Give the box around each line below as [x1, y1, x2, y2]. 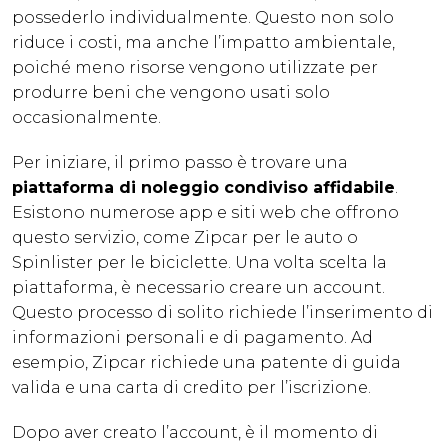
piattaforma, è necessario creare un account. [12, 278, 385, 298]
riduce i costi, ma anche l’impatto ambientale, [12, 33, 395, 53]
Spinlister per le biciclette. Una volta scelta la [12, 253, 387, 273]
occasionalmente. [12, 108, 161, 128]
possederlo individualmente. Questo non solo [12, 8, 394, 28]
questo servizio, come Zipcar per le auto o [12, 228, 358, 248]
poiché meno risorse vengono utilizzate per [12, 58, 378, 78]
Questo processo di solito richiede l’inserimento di [12, 303, 433, 323]
